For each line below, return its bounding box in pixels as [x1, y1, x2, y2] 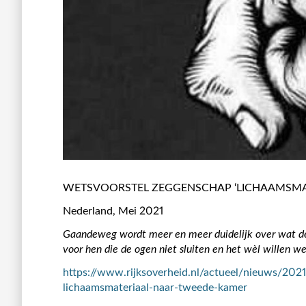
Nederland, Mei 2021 [63, 205, 163, 217]
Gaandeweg [63, 228, 117, 240]
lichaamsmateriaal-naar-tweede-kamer [63, 281, 247, 293]
